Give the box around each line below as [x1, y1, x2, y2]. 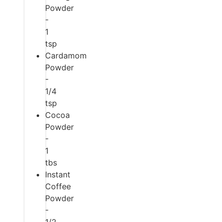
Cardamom [45, 51, 87, 61]
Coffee [45, 181, 71, 192]
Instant [45, 169, 70, 180]
